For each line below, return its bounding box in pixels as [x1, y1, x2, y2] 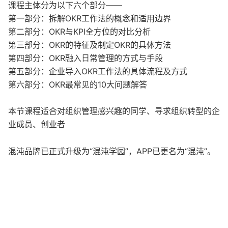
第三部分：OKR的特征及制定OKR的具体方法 [8, 40, 171, 50]
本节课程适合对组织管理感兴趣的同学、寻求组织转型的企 [8, 106, 220, 117]
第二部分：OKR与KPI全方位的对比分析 [8, 26, 151, 37]
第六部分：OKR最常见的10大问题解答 [8, 79, 147, 90]
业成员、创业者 [8, 119, 65, 130]
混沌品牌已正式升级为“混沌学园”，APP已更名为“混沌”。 [8, 146, 215, 157]
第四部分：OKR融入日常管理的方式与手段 [8, 53, 163, 64]
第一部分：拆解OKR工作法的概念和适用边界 [8, 13, 171, 24]
